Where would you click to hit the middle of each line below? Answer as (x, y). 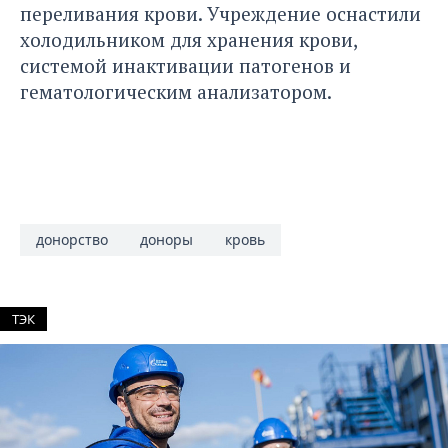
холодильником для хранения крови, (188, 40)
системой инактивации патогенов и (185, 66)
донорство (72, 240)
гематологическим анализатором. (176, 92)
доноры (166, 240)
